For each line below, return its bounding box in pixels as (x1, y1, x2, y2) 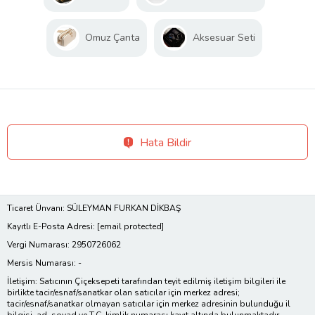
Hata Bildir (140, 135, 191, 151)
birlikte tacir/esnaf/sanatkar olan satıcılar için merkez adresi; (7, 287, 240, 299)
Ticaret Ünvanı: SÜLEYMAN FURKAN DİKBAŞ (7, 202, 181, 214)
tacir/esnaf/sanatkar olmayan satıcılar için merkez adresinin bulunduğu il (7, 298, 290, 310)
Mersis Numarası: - (7, 257, 82, 269)
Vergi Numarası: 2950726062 (7, 239, 121, 251)
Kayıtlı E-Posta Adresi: (7, 221, 97, 233)
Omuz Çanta (84, 31, 140, 45)
